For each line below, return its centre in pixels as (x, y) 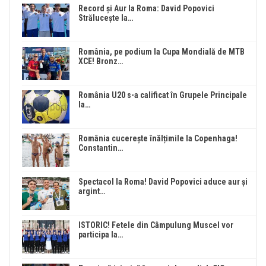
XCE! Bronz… (101, 61)
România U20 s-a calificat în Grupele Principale (163, 95)
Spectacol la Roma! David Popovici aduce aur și (163, 181)
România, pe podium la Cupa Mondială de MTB (161, 51)
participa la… (101, 234)
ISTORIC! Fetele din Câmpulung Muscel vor (156, 225)
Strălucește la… (106, 18)
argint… (92, 191)
